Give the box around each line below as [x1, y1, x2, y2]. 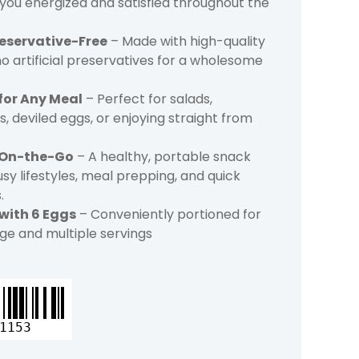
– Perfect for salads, [83, 89, 212, 108]
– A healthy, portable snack [74, 147, 251, 166]
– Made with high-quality [107, 31, 265, 50]
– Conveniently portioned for [76, 204, 261, 224]
